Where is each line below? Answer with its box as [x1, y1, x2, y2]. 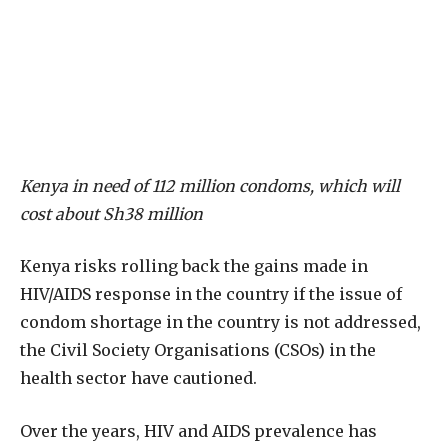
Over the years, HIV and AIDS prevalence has [20, 420, 377, 441]
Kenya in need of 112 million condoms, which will [20, 175, 400, 196]
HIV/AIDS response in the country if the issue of [20, 284, 402, 305]
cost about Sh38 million [20, 203, 203, 224]
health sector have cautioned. [20, 368, 257, 389]
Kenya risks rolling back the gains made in [20, 256, 368, 277]
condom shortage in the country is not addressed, [20, 312, 421, 333]
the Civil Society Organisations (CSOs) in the [20, 340, 376, 361]
